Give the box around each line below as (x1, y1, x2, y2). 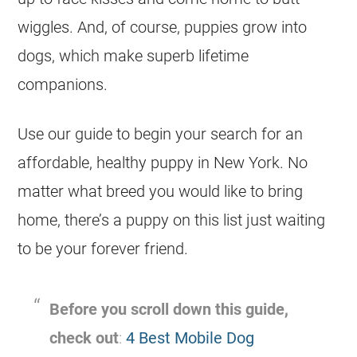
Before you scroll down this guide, (49, 300, 289, 319)
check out (49, 328, 120, 347)
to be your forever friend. (18, 239, 189, 258)
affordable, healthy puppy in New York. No (18, 153, 308, 172)
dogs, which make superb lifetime (18, 46, 249, 65)
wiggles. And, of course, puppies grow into (18, 18, 308, 37)
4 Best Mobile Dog (126, 328, 255, 347)
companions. (18, 75, 108, 94)
